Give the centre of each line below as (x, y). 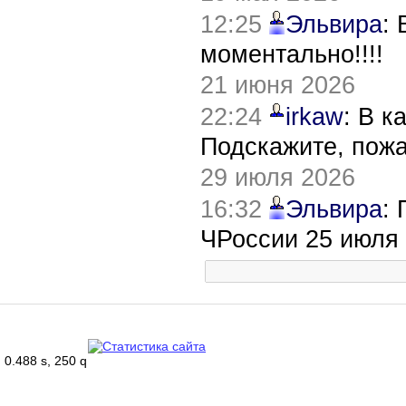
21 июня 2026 (278, 85)
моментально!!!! (292, 54)
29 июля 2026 (278, 177)
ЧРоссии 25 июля (300, 239)
